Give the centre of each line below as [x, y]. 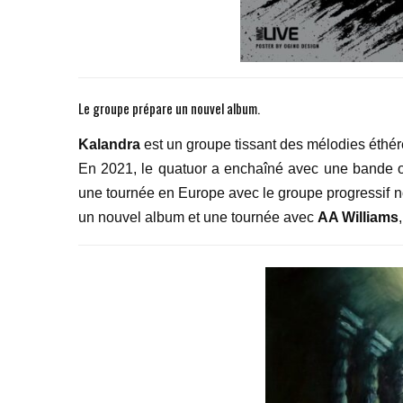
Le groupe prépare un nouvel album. [169, 108]
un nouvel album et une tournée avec [198, 218]
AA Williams [358, 218]
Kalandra [109, 145]
